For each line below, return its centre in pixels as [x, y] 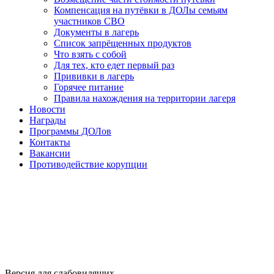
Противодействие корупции [88, 164]
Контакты [50, 142]
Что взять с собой [90, 54]
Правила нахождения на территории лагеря [145, 98]
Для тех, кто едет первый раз [114, 65]
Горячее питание [89, 87]
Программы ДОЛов [70, 131]
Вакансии [50, 153]
